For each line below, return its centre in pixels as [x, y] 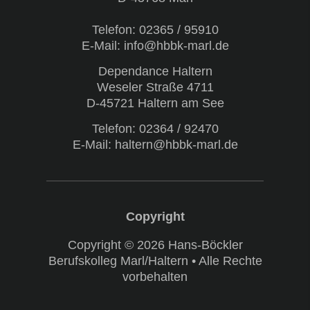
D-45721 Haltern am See [155, 103]
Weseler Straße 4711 [155, 87]
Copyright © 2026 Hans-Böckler [155, 245]
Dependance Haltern [155, 71]
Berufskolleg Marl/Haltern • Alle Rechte [155, 261]
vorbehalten [155, 276]
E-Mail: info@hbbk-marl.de [155, 45]
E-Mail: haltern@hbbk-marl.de [155, 144]
